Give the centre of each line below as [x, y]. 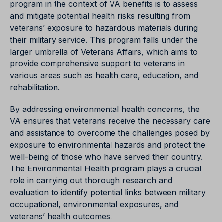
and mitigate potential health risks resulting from [100, 16]
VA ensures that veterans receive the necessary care [110, 121]
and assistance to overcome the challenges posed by [110, 133]
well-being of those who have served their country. [106, 157]
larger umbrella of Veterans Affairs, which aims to [104, 52]
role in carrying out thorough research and [91, 181]
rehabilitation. [35, 87]
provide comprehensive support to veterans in [97, 64]
